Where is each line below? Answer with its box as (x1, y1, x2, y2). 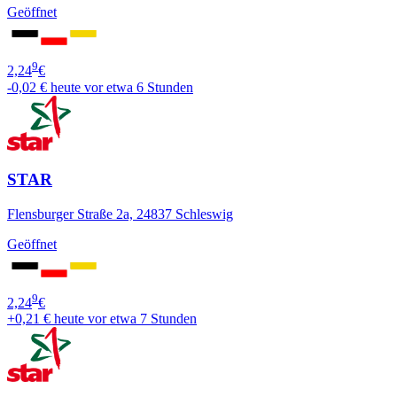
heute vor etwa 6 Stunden (51, 79, 193, 95)
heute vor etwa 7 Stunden (54, 311, 197, 327)
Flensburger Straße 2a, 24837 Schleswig (7, 206, 233, 222)
